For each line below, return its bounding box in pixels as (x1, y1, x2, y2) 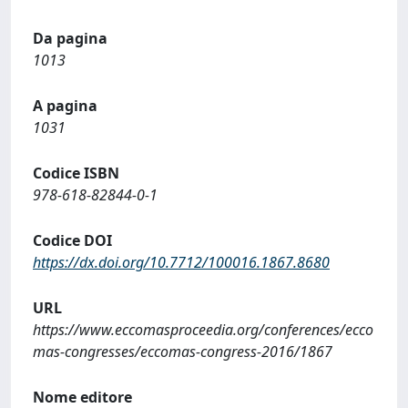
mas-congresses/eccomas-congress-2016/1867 (33, 342, 332, 362)
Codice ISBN (33, 163, 119, 183)
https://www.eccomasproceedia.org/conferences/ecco (33, 320, 373, 340)
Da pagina (33, 28, 107, 48)
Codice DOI (33, 230, 112, 250)
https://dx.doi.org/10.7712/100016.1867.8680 (33, 252, 330, 272)
